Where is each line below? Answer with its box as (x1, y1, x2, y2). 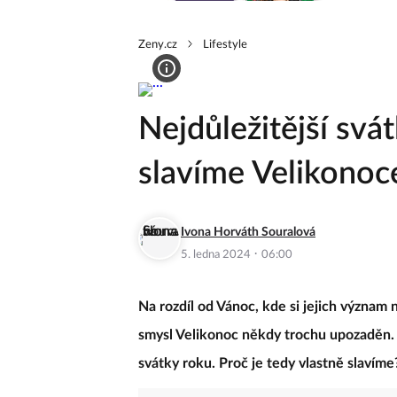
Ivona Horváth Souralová (181, 225, 315, 238)
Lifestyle (203, 38, 247, 51)
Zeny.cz (138, 38, 177, 51)
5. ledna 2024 (181, 248, 253, 261)
